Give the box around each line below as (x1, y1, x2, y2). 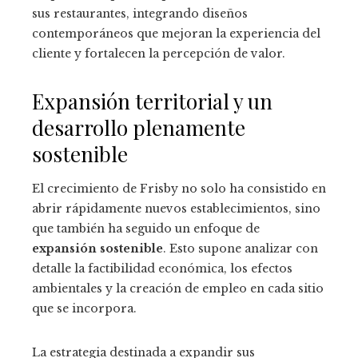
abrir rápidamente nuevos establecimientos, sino (32, 201, 320, 217)
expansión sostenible (32, 241, 163, 257)
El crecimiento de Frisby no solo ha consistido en (32, 181, 326, 197)
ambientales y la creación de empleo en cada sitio (32, 281, 324, 296)
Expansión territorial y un (32, 87, 272, 116)
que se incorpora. (32, 301, 137, 316)
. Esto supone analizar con (163, 241, 318, 257)
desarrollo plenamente (32, 113, 245, 142)
